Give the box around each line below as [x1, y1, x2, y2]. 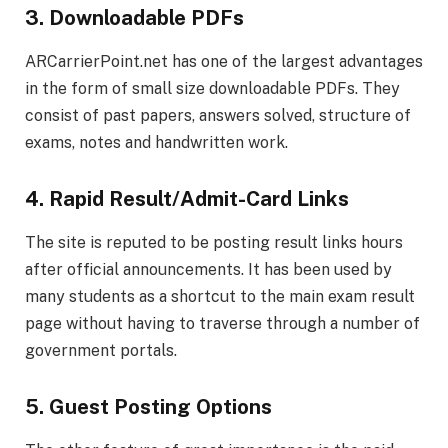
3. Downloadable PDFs [25, 5, 244, 30]
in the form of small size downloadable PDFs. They [25, 79, 400, 99]
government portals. [25, 341, 177, 361]
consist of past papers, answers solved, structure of [25, 106, 411, 126]
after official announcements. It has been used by [25, 260, 392, 280]
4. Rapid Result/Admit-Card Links [25, 186, 349, 211]
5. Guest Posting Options [25, 394, 272, 419]
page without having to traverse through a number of [25, 314, 420, 334]
